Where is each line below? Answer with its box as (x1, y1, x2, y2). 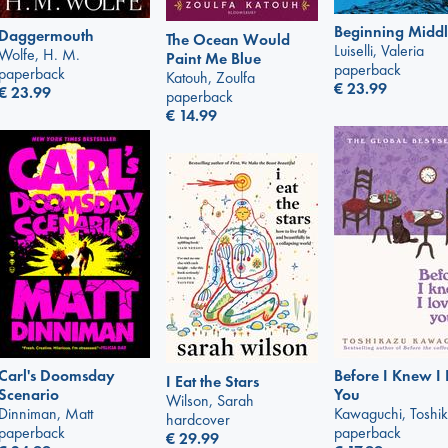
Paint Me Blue (166, 47, 261, 69)
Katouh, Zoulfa (166, 66, 255, 88)
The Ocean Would (166, 28, 290, 50)
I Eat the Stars (166, 370, 259, 392)
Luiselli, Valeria (334, 40, 424, 62)
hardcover (166, 408, 230, 430)
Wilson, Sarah (166, 389, 254, 411)
